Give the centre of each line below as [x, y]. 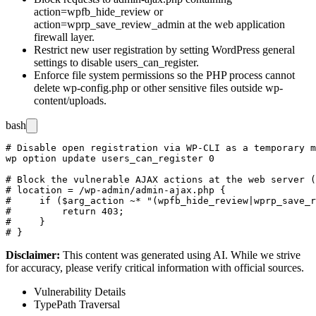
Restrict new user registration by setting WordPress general [164, 49]
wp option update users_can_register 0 [110, 158]
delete [48, 87]
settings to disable [74, 62]
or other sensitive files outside [197, 87]
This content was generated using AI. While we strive [182, 255]
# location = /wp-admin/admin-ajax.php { [116, 190]
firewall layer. [64, 37]
